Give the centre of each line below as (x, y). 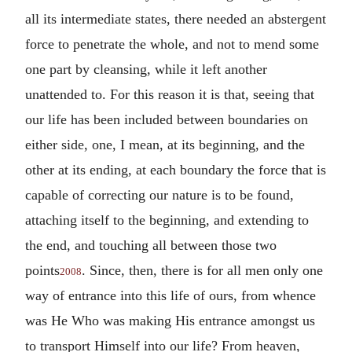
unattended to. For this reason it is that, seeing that (170, 94)
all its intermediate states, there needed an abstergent (176, 18)
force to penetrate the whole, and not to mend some (172, 44)
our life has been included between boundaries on (167, 119)
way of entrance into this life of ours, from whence (170, 295)
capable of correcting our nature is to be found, (159, 194)
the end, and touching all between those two (151, 245)
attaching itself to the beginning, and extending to (167, 220)
